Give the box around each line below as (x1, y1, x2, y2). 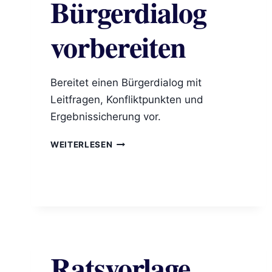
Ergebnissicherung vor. (50, 110, 161, 123)
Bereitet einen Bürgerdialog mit (50, 76, 202, 89)
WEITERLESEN (50, 140, 113, 150)
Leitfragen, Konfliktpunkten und (50, 93, 203, 106)
